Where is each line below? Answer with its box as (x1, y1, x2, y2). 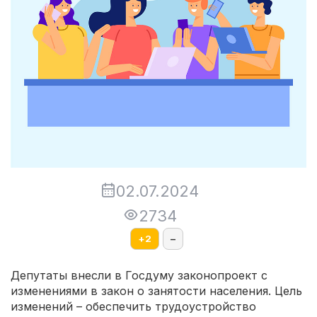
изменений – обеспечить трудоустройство (11, 299, 256, 313)
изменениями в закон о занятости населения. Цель (11, 283, 302, 298)
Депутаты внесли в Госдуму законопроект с (11, 267, 267, 282)
